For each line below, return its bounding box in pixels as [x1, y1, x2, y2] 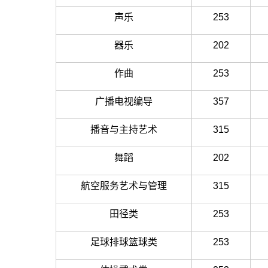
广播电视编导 [95, 96, 153, 107]
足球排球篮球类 [90, 237, 157, 248]
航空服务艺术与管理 [81, 181, 167, 191]
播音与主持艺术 [90, 124, 157, 135]
